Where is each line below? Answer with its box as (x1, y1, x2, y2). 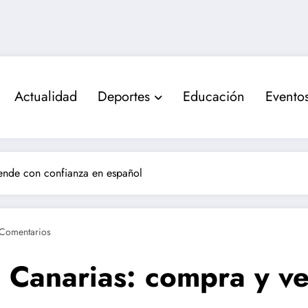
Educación (182, 87, 245, 107)
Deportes (97, 87, 150, 107)
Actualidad (14, 87, 77, 107)
